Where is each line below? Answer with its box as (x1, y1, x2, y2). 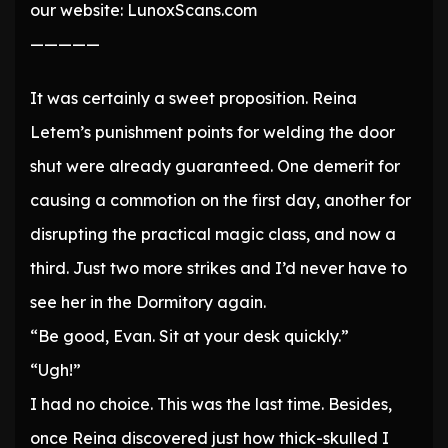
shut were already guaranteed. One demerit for (30, 156, 400, 177)
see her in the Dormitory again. (30, 292, 266, 313)
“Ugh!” (30, 360, 81, 381)
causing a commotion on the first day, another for (30, 190, 411, 211)
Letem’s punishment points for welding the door (30, 122, 395, 143)
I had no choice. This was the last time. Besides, (30, 394, 392, 415)
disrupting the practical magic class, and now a (30, 224, 396, 245)
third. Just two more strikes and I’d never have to (30, 258, 407, 279)
